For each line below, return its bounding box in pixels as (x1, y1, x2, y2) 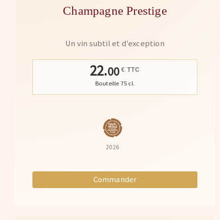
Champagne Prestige (63, 3, 167, 17)
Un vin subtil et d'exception (65, 38, 165, 49)
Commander (93, 174, 137, 185)
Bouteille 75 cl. (95, 79, 135, 87)
